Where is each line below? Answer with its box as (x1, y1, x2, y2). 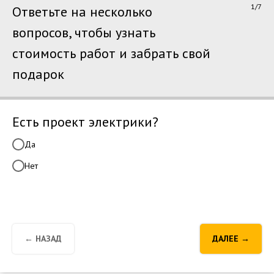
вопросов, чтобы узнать (12, 24, 155, 41)
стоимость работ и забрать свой (12, 45, 210, 62)
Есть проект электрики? (12, 113, 158, 130)
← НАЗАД (24, 233, 62, 245)
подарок (12, 65, 64, 83)
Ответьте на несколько (12, 3, 152, 20)
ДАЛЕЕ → (212, 233, 250, 245)
